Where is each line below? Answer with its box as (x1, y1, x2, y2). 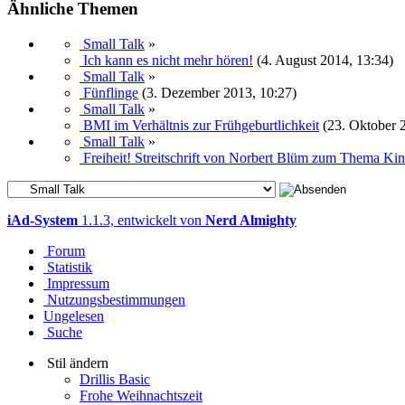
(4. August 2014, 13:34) (257, 52, 393, 68)
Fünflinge (83, 85, 138, 100)
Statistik (47, 259, 92, 275)
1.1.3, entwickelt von (78, 212, 205, 228)
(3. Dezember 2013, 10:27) (142, 85, 297, 100)
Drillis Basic (80, 372, 150, 387)
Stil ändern (47, 355, 108, 371)
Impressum (47, 276, 109, 291)
